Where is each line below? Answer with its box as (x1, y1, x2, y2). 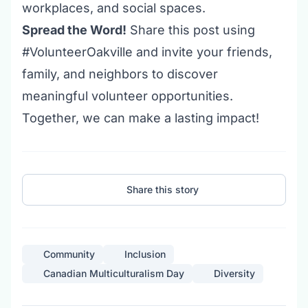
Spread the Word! (22, 23, 126, 37)
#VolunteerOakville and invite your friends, (22, 45, 272, 59)
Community (43, 248, 95, 260)
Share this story (126, 184, 199, 195)
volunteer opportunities (91, 89, 230, 103)
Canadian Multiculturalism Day (43, 267, 184, 279)
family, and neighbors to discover (22, 67, 218, 81)
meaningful (22, 89, 91, 103)
